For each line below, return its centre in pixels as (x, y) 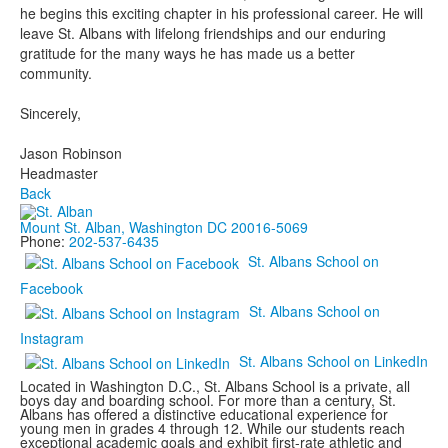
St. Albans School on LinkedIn (333, 361)
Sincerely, (50, 113)
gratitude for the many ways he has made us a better (187, 53)
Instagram (52, 338)
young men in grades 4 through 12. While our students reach (212, 428)
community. (56, 73)
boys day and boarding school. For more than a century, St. (208, 400)
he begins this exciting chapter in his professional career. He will (221, 13)
